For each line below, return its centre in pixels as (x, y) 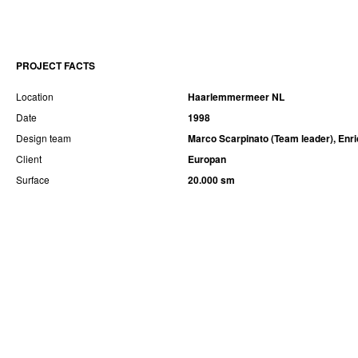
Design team (44, 137)
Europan (207, 159)
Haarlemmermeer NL (236, 96)
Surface (33, 179)
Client (29, 158)
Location (35, 96)
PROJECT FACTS (56, 65)
